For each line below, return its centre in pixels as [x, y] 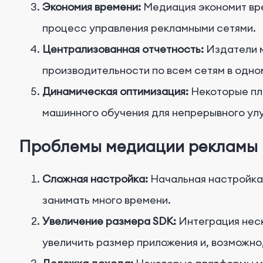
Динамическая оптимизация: [115, 92]
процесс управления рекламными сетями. [149, 28]
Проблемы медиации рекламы [138, 146]
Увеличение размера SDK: [109, 221]
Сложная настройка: [95, 179]
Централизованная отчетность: [123, 49]
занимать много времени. [107, 200]
